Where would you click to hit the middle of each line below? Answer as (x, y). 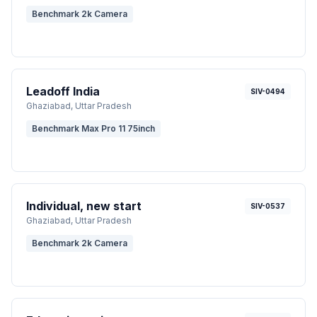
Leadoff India (63, 91)
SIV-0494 (268, 91)
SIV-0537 (268, 206)
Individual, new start (84, 206)
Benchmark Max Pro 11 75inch (93, 128)
